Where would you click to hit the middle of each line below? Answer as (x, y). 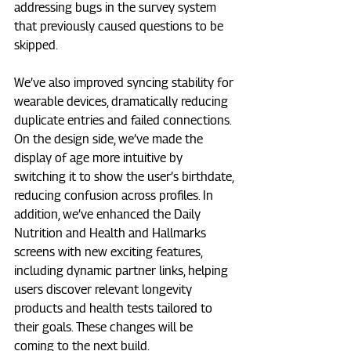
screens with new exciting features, (110, 252)
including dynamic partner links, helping (123, 271)
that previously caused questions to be (120, 27)
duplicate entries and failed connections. (124, 121)
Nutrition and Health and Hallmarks (112, 233)
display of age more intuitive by (100, 158)
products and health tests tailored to (115, 309)
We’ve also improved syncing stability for (125, 83)
